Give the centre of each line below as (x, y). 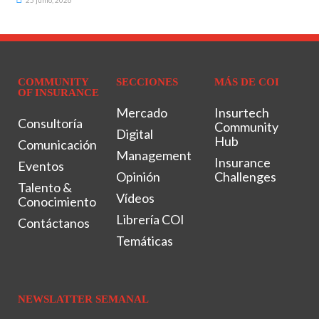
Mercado (141, 113)
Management (153, 156)
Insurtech (241, 113)
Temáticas (144, 241)
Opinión (138, 177)
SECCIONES (147, 82)
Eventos (41, 166)
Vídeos (135, 198)
